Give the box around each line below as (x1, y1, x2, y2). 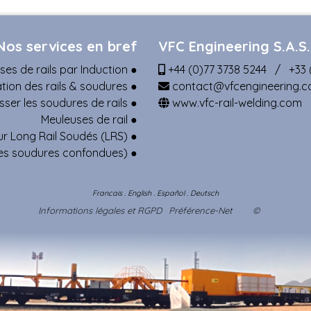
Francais (92, 187, 122, 198)
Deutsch (190, 187, 219, 198)
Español (157, 187, 185, 198)
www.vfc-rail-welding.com (169, 95, 302, 110)
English (128, 187, 151, 198)
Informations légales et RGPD (37, 204, 162, 216)
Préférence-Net (168, 204, 232, 216)
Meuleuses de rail (40, 112, 128, 126)
